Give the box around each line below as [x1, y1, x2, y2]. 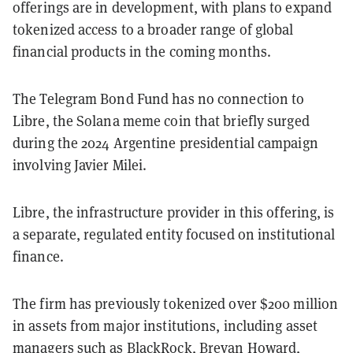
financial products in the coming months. [13, 41, 272, 61]
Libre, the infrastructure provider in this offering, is [13, 202, 335, 221]
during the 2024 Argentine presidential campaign [13, 132, 318, 152]
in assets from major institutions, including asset [13, 315, 318, 335]
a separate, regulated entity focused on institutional [13, 224, 336, 243]
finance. [13, 246, 64, 266]
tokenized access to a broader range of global [13, 19, 294, 39]
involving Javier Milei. [13, 154, 150, 174]
